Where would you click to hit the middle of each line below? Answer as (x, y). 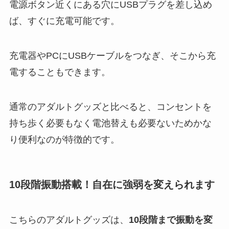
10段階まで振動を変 (170, 220)
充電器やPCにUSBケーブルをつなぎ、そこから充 (112, 55)
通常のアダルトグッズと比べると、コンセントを (110, 107)
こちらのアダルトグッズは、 (69, 220)
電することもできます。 (60, 72)
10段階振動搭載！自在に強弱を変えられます (112, 184)
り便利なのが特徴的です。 (64, 139)
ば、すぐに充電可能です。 (64, 21)
